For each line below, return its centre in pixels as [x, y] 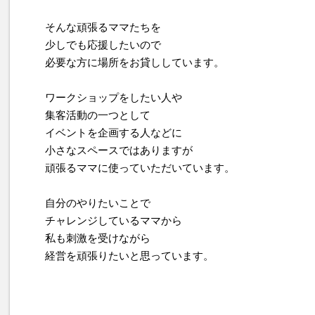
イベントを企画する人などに [114, 133]
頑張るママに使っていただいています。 [140, 168]
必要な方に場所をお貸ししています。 [135, 63]
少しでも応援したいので [103, 45]
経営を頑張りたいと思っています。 [129, 256]
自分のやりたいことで [98, 203]
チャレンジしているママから [114, 221]
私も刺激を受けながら [98, 238]
